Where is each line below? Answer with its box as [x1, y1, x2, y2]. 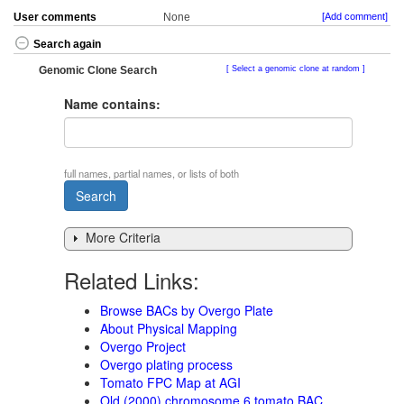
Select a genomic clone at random [229, 64, 363, 74]
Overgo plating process [100, 355, 233, 374]
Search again [33, 37, 101, 50]
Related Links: [64, 264, 199, 297]
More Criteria [86, 228, 161, 247]
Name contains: [64, 94, 161, 113]
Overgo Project [100, 337, 186, 356]
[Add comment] [322, 11, 388, 23]
